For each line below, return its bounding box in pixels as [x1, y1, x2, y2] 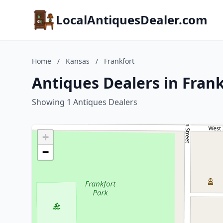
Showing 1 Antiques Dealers [32, 97, 137, 108]
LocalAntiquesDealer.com [56, 11, 208, 28]
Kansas [66, 56, 90, 66]
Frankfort [104, 56, 134, 66]
